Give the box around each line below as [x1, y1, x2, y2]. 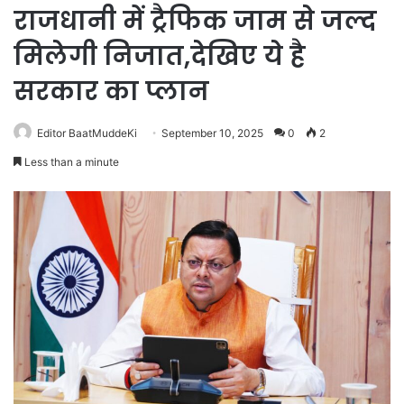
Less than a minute [22, 155, 119, 169]
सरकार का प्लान [14, 74, 209, 109]
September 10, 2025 [161, 126, 263, 140]
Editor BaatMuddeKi [37, 126, 137, 140]
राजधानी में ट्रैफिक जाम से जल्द [14, 4, 377, 39]
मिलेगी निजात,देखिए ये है [14, 39, 306, 74]
